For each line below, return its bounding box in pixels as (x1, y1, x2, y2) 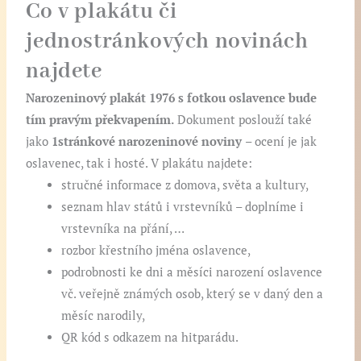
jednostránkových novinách (26, 27, 309, 56)
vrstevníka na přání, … (61, 220, 185, 236)
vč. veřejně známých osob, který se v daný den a (61, 285, 324, 301)
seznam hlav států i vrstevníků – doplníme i (61, 198, 305, 214)
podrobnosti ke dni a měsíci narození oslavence (61, 263, 323, 280)
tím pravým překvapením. (26, 111, 175, 127)
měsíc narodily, (61, 307, 146, 323)
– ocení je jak (245, 133, 317, 149)
